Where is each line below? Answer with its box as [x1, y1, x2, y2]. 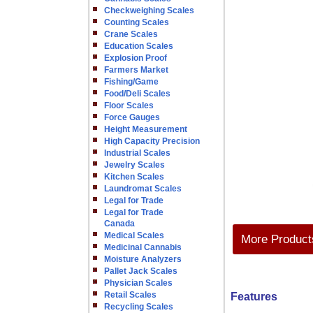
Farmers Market [104, 65, 168, 75]
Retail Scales [104, 290, 156, 300]
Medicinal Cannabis [104, 242, 182, 252]
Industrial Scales [104, 148, 170, 158]
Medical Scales [104, 231, 164, 240]
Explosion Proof [104, 53, 167, 63]
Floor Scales [104, 101, 154, 110]
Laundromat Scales [104, 184, 182, 194]
